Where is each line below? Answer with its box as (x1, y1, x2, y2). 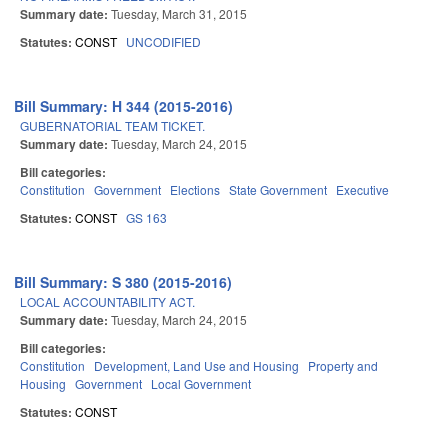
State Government (229, 181, 327, 199)
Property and (308, 357, 378, 375)
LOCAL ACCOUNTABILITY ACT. (20, 293, 195, 311)
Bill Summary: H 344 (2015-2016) (14, 96, 234, 117)
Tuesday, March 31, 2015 (111, 5, 247, 23)
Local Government (151, 375, 251, 393)
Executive (336, 181, 389, 199)
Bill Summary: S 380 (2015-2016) (14, 272, 233, 293)
